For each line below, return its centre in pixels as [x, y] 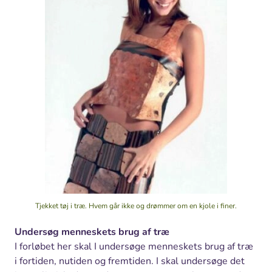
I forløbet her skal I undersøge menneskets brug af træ [134, 247]
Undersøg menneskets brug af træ [92, 232]
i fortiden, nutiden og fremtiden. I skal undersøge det [130, 261]
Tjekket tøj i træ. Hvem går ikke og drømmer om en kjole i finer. [136, 206]
